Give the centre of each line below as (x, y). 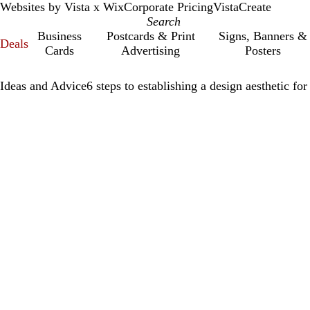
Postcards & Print (151, 36)
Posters (263, 51)
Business (59, 36)
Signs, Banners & (263, 36)
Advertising (151, 51)
